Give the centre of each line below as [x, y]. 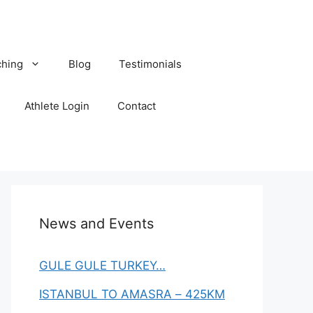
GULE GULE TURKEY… [102, 265]
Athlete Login [57, 106]
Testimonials [150, 64]
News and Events [96, 223]
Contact [137, 106]
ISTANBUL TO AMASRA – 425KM [132, 294]
